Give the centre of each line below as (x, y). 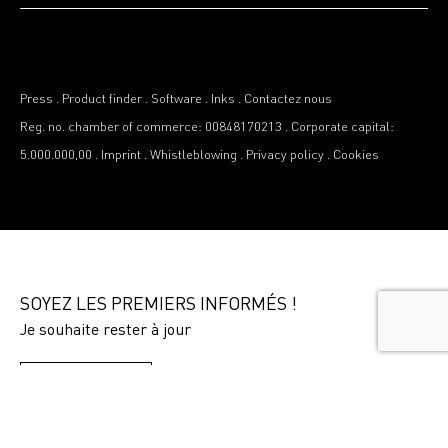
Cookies (356, 155)
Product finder (102, 99)
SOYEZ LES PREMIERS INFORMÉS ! (158, 302)
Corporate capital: (342, 127)
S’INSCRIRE (86, 389)
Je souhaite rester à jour (105, 328)
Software (176, 99)
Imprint (121, 155)
